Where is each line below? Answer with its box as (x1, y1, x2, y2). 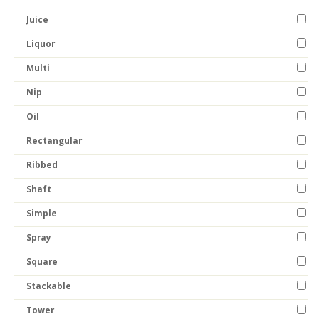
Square (26, 256, 58, 267)
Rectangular (26, 135, 82, 146)
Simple (26, 207, 57, 219)
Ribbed (26, 159, 58, 170)
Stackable (26, 280, 71, 291)
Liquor (26, 38, 55, 49)
